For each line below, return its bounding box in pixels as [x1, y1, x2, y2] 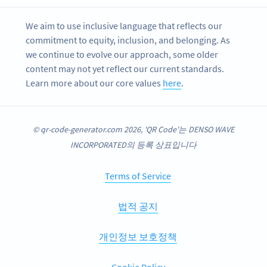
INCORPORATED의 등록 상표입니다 [70, 139, 197, 150]
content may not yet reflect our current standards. [26, 63, 225, 75]
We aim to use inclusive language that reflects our [26, 20, 223, 32]
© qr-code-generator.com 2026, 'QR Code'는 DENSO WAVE [33, 123, 234, 135]
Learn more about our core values [26, 77, 163, 89]
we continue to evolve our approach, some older [26, 48, 219, 61]
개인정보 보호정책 [99, 230, 177, 243]
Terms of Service [105, 169, 171, 182]
